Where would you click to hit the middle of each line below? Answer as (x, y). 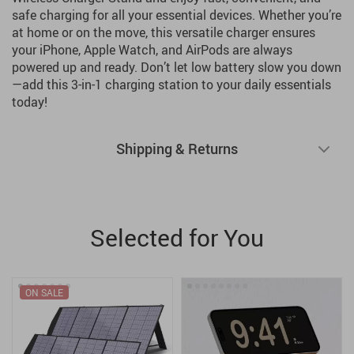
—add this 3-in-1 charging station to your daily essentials (171, 85)
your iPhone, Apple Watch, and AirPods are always (152, 50)
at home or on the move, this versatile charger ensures (164, 32)
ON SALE (44, 292)
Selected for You (177, 237)
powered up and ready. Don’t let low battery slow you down (177, 67)
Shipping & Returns (177, 149)
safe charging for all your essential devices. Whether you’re (177, 15)
